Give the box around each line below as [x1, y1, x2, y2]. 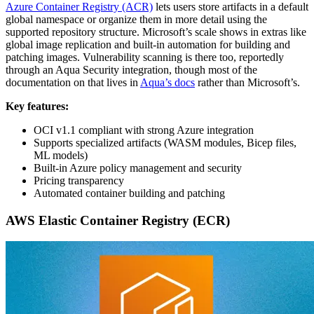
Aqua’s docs [140, 76, 195, 88]
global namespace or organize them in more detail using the [6, 13, 267, 25]
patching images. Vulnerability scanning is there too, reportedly [6, 50, 284, 63]
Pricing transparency [34, 174, 124, 186]
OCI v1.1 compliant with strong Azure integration [34, 123, 254, 136]
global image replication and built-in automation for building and [6, 38, 290, 50]
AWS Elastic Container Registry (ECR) [6, 212, 230, 228]
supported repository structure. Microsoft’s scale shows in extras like [6, 25, 306, 38]
